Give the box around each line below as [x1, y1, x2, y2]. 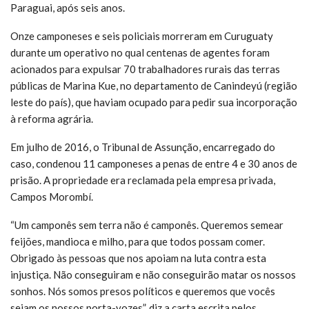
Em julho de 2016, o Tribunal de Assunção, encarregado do [10, 140, 275, 153]
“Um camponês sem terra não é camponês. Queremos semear [10, 218, 283, 231]
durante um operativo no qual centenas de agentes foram [10, 46, 270, 59]
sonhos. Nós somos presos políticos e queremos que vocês [10, 284, 275, 297]
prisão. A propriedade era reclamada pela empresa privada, [10, 173, 275, 186]
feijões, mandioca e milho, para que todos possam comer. [10, 235, 265, 248]
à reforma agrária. [10, 112, 93, 125]
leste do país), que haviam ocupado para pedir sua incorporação [10, 95, 297, 108]
